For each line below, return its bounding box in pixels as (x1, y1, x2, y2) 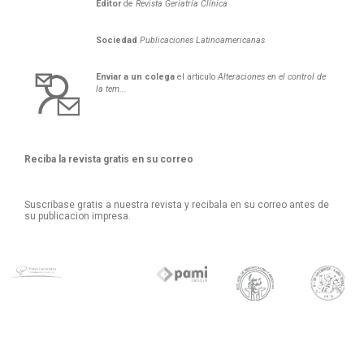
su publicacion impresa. (24, 210, 131, 222)
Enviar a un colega (95, 71, 175, 82)
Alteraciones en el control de (214, 71, 326, 82)
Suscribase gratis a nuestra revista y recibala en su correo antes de (24, 198, 329, 210)
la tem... (95, 84, 127, 94)
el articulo (174, 71, 215, 82)
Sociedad (95, 35, 137, 45)
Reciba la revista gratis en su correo (24, 153, 193, 165)
